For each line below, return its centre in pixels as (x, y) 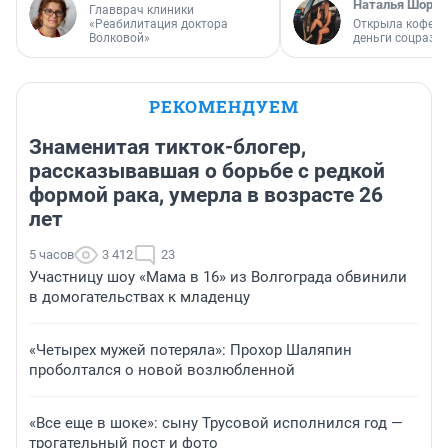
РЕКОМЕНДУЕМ (224, 107)
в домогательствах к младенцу (139, 297)
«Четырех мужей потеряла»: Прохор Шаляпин (190, 350)
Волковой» (119, 38)
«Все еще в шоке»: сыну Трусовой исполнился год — (216, 423)
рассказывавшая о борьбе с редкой (207, 171)
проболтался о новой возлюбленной (162, 370)
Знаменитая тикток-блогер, (167, 147)
